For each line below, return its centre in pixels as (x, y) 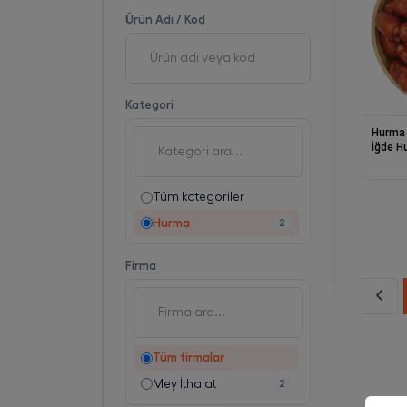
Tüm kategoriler (198, 197)
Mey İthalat (184, 383)
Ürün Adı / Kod (165, 20)
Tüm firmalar (188, 357)
